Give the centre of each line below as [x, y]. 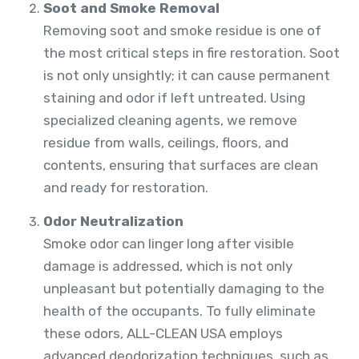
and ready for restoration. [126, 188]
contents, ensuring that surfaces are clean [181, 165]
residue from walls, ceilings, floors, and [166, 143]
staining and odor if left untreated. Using [174, 98]
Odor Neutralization [113, 222]
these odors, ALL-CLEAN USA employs [163, 334]
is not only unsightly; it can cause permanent [187, 76]
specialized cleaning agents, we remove [170, 121]
